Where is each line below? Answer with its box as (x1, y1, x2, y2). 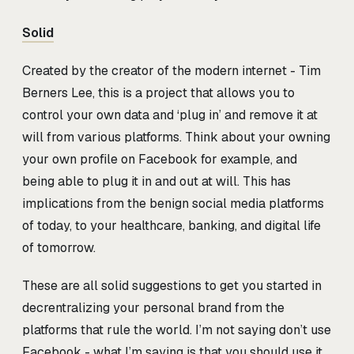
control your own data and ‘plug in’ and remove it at (22, 106, 318, 123)
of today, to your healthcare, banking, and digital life (22, 217, 321, 234)
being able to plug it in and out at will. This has (22, 172, 291, 190)
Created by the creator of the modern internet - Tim (22, 62, 321, 79)
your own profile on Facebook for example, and (22, 150, 297, 168)
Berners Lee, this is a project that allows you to (22, 84, 295, 101)
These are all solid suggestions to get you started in (22, 277, 322, 294)
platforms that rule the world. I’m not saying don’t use (22, 321, 331, 338)
